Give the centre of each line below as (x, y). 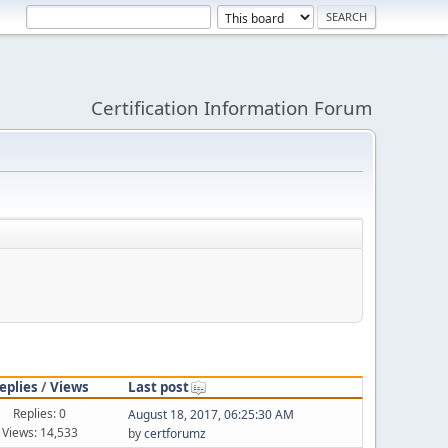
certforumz (174, 433)
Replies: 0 (40, 413)
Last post (158, 386)
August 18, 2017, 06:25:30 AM (210, 414)
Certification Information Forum (231, 107)
